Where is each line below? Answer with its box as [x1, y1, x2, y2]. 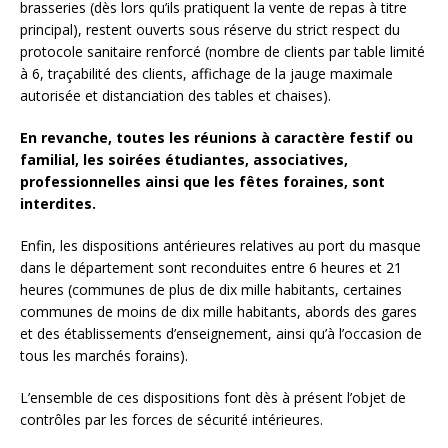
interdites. [20, 193, 100, 213]
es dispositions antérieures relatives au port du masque [63, 235, 421, 255]
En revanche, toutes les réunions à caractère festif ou [20, 127, 413, 147]
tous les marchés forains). [20, 345, 192, 365]
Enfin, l [20, 235, 63, 255]
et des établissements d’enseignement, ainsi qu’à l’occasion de [20, 323, 422, 343]
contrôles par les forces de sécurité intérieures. [20, 409, 331, 429]
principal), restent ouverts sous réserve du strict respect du [20, 19, 400, 39]
